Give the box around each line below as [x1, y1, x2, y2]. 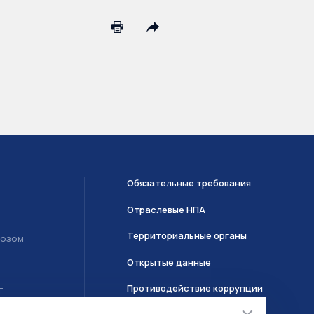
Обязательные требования [127, 177, 252, 189]
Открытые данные [127, 255, 212, 268]
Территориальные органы [127, 229, 247, 242]
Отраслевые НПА [127, 203, 206, 216]
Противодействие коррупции [127, 282, 264, 294]
